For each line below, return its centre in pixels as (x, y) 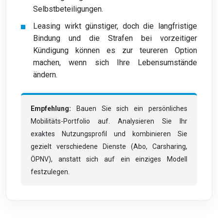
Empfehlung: (51, 109)
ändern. (45, 75)
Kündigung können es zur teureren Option (115, 50)
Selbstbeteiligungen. (68, 9)
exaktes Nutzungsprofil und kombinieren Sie (109, 134)
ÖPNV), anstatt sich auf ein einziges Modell (109, 159)
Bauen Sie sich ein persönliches (129, 109)
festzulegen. (50, 172)
